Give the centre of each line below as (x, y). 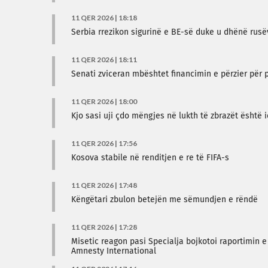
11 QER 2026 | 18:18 (104, 18)
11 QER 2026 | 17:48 (104, 185)
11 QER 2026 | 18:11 (104, 60)
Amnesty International (114, 251)
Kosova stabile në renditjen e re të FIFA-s (150, 158)
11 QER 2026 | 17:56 (104, 143)
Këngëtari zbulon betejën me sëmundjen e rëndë (165, 200)
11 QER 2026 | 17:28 (104, 227)
